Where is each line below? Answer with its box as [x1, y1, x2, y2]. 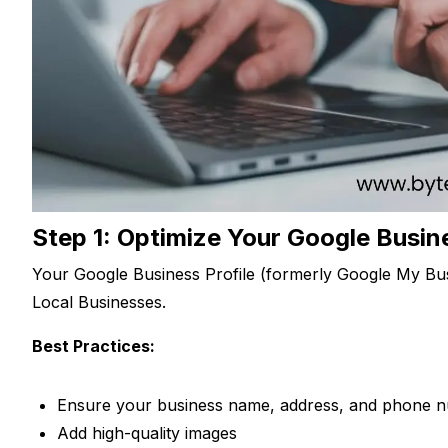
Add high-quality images [57, 422, 237, 443]
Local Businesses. [32, 291, 166, 312]
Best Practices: [32, 335, 155, 356]
